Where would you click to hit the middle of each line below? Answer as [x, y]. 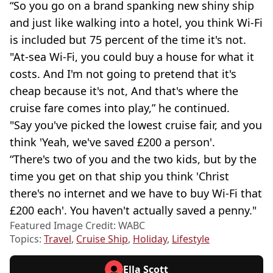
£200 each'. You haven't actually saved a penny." [133, 210]
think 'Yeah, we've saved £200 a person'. [112, 142]
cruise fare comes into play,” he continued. [120, 108]
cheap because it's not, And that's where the [124, 90]
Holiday [150, 239]
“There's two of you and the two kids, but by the [133, 159]
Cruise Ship [102, 239]
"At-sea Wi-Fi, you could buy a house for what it [132, 56]
